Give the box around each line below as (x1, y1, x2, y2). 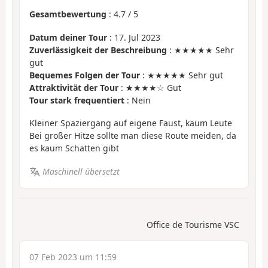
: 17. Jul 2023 (107, 31, 160, 43)
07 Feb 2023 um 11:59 (29, 251, 117, 263)
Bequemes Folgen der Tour (29, 69, 140, 81)
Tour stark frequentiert (29, 94, 124, 106)
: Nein (124, 94, 151, 106)
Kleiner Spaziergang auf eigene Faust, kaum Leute (29, 117, 232, 129)
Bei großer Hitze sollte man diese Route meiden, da (29, 130, 236, 142)
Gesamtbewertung (29, 8, 106, 20)
